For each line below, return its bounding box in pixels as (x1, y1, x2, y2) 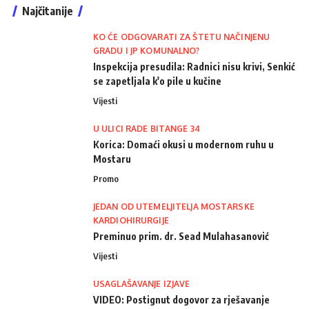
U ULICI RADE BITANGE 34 (93, 123, 200, 134)
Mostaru (93, 152, 131, 165)
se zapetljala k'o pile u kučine (93, 74, 221, 87)
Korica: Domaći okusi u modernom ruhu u (93, 138, 274, 150)
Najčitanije (22, 3, 73, 18)
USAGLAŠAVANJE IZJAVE (93, 278, 190, 289)
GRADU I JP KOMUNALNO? (93, 45, 200, 56)
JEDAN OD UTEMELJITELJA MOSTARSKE (93, 201, 255, 212)
